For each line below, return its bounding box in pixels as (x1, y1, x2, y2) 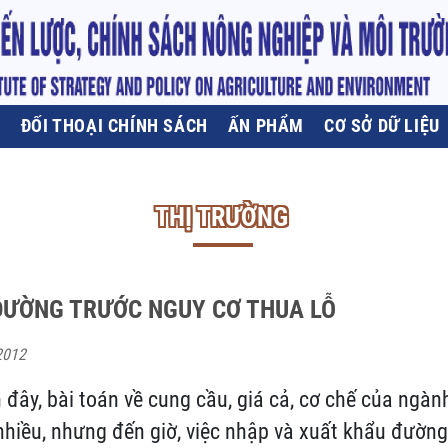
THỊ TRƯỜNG (155, 202, 288, 232)
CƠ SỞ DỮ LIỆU (324, 115, 440, 136)
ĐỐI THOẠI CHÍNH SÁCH (20, 115, 208, 136)
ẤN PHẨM (227, 115, 305, 136)
